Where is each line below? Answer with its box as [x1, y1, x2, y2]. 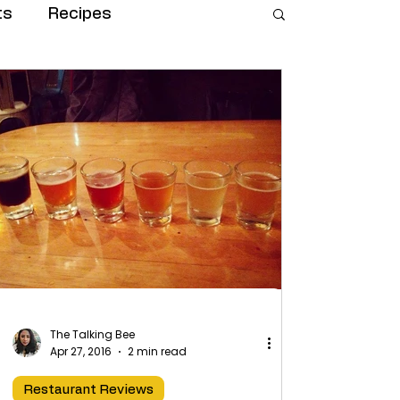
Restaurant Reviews [23, 382, 154, 396]
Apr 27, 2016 [50, 343, 112, 359]
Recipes [48, 4, 112, 22]
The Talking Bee [50, 327, 135, 343]
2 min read [128, 343, 187, 359]
